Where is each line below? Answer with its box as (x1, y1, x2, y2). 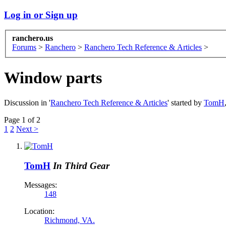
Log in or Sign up (4, 9, 78, 20)
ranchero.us (12, 34, 53, 43)
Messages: (24, 181, 57, 190)
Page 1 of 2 (4, 115, 40, 124)
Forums (12, 43, 36, 52)
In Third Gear (53, 160, 109, 171)
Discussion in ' (4, 98, 50, 107)
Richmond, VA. (44, 216, 95, 225)
